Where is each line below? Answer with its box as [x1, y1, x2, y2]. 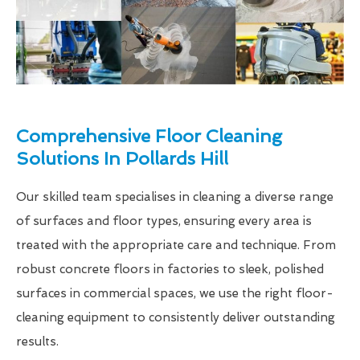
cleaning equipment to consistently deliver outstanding [16, 310, 335, 325]
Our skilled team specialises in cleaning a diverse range [16, 190, 333, 205]
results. [16, 334, 59, 350]
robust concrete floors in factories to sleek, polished [16, 262, 324, 277]
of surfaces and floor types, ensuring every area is [16, 214, 312, 229]
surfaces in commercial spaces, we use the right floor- [16, 286, 333, 301]
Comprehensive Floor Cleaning [16, 125, 282, 147]
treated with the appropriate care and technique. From [16, 238, 336, 253]
